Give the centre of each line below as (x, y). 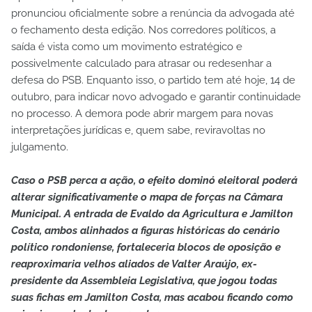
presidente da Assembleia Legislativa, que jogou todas (144, 281)
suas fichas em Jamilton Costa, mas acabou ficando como (152, 298)
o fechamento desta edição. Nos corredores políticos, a (143, 30)
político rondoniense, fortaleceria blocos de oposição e (146, 248)
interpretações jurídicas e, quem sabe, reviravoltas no (138, 131)
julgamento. (40, 147)
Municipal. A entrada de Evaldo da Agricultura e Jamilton (152, 214)
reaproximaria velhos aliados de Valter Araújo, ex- (134, 264)
